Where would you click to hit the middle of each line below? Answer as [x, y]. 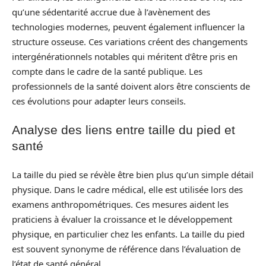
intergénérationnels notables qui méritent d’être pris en [125, 56]
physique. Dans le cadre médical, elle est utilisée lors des [127, 189]
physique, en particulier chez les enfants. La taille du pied [128, 234]
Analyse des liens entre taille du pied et [123, 130]
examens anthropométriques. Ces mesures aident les [120, 204]
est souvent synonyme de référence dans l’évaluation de [126, 248]
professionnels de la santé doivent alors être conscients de [131, 86]
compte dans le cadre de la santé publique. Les [107, 71]
